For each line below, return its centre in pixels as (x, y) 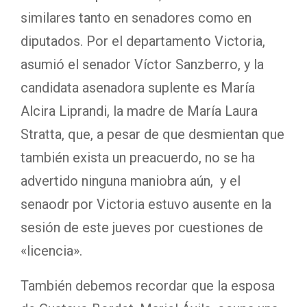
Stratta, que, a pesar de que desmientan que (152, 134)
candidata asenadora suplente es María (138, 87)
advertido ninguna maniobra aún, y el (131, 181)
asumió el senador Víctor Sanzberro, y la (142, 64)
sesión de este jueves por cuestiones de (142, 227)
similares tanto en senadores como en (136, 17)
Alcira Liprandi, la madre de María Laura (139, 111)
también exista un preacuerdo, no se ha (138, 157)
